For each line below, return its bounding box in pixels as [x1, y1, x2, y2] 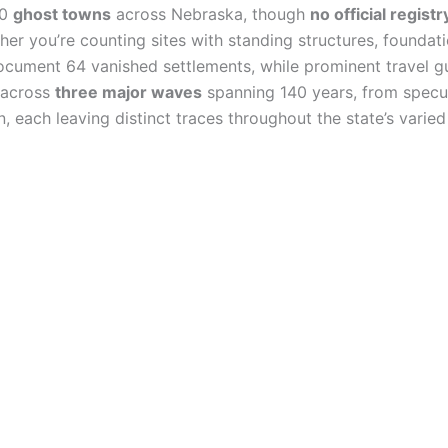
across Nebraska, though [111, 3, 310, 24]
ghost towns [13, 3, 111, 24]
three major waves [55, 81, 202, 102]
